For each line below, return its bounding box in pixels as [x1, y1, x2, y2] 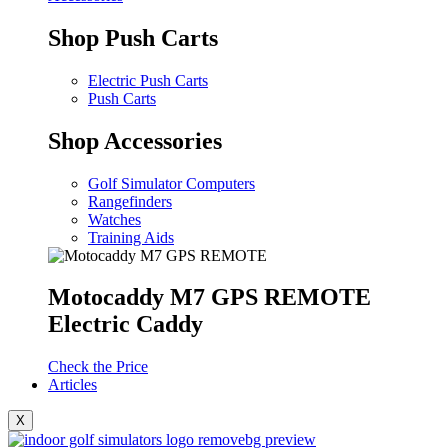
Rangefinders [88, 192, 172, 210]
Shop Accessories [48, 127, 222, 154]
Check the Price [48, 358, 148, 376]
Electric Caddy [48, 311, 203, 338]
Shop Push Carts [48, 24, 218, 51]
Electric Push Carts [88, 71, 208, 89]
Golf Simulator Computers [88, 174, 255, 192]
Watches [88, 210, 141, 228]
